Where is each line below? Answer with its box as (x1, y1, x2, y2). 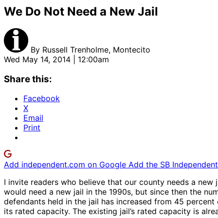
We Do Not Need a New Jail (4, 4, 158, 18)
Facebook (23, 93, 60, 104)
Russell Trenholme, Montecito (42, 44, 150, 54)
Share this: (4, 73, 52, 85)
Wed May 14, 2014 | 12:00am (4, 54, 109, 64)
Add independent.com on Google (4, 160, 128, 170)
